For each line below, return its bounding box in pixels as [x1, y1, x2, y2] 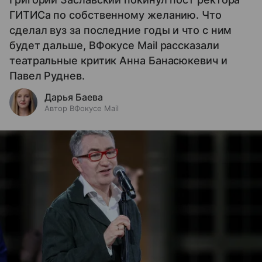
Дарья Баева [44, 91, 103, 103]
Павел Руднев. [9, 69, 85, 82]
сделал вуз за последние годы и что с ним [9, 23, 232, 36]
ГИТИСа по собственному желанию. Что [9, 8, 222, 21]
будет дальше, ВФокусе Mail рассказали [9, 39, 219, 51]
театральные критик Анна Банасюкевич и [9, 54, 227, 67]
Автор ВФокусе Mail [44, 103, 119, 113]
